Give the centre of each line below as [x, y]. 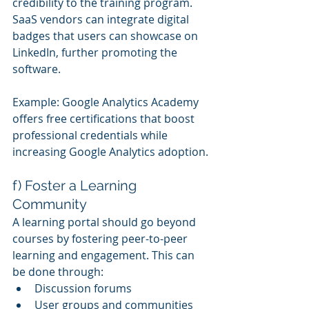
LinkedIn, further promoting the [96, 52]
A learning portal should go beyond [106, 222]
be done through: [58, 271]
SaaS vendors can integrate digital [102, 19]
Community [50, 204]
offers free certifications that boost [105, 118]
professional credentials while [91, 135]
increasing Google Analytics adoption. [110, 151]
